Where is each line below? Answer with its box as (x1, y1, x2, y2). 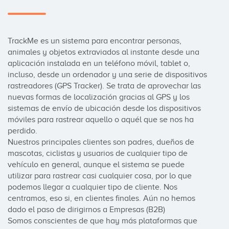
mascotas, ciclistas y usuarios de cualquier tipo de (8, 149, 188, 158)
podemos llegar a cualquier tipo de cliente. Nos (8, 182, 177, 192)
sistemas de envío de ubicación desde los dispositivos (8, 104, 201, 113)
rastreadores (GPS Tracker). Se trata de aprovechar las (8, 81, 201, 90)
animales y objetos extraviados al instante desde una (8, 48, 199, 57)
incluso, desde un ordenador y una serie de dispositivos (8, 70, 207, 79)
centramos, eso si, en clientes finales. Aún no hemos (8, 194, 195, 203)
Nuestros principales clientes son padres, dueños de (8, 138, 194, 147)
